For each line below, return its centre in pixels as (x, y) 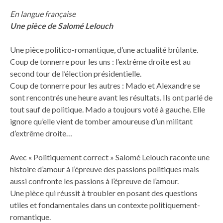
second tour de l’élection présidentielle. (76, 73)
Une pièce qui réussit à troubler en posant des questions (104, 193)
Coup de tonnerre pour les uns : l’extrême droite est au (100, 61)
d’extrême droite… (41, 133)
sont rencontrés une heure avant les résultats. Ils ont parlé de (111, 97)
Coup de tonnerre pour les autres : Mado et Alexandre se (105, 85)
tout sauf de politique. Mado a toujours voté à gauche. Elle (108, 109)
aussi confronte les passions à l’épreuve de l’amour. (94, 181)
